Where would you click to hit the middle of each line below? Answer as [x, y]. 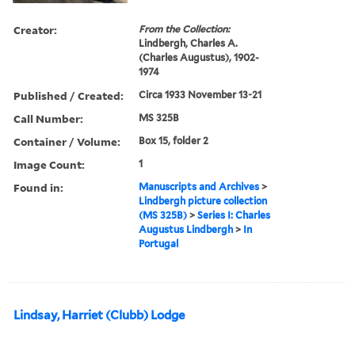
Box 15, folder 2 [174, 140]
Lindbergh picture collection [203, 200]
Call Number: [48, 118]
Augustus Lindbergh [186, 229]
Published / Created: [69, 95]
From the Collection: [185, 29]
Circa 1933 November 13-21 [200, 94]
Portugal [159, 243]
